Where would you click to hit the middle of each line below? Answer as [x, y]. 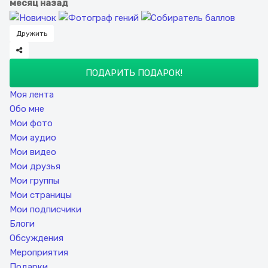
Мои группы [34, 181]
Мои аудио [33, 138]
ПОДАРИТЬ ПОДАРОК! [134, 73]
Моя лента [32, 95]
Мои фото [31, 124]
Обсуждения [36, 238]
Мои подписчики [45, 210]
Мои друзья [35, 167]
